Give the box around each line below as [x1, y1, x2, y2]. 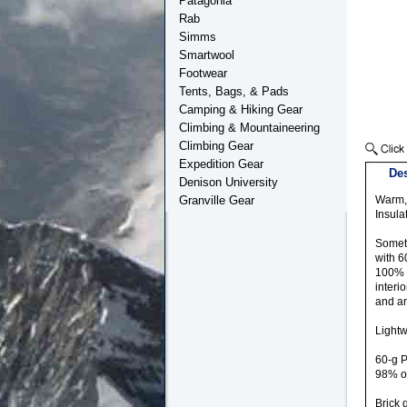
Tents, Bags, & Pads [179, 84, 289, 98]
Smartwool [179, 48, 234, 62]
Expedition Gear [179, 157, 263, 171]
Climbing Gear [179, 139, 253, 153]
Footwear [179, 66, 227, 80]
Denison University [179, 175, 278, 189]
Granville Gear [179, 194, 254, 207]
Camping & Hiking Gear [179, 103, 303, 116]
